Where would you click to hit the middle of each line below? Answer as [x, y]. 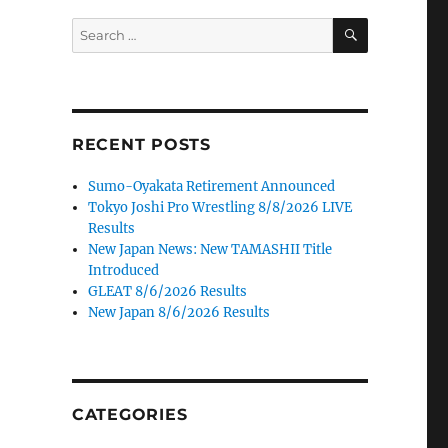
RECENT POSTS [141, 144]
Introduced [124, 270]
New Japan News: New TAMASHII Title [210, 249]
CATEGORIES [129, 414]
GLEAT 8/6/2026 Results [168, 291]
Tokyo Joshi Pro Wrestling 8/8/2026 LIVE [220, 207]
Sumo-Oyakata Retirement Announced [212, 186]
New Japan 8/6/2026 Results [179, 312]
